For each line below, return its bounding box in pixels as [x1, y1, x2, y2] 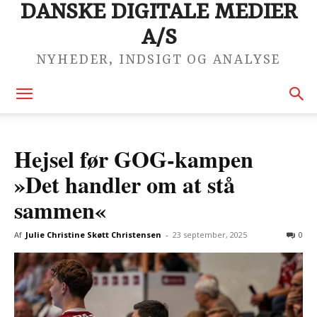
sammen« [14, 193, 106, 226]
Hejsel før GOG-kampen [14, 142, 253, 175]
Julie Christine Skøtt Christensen [25, 229, 161, 240]
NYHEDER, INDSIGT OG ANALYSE [35, 52, 282, 68]
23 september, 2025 [173, 229, 247, 240]
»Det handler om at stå [14, 168, 235, 201]
